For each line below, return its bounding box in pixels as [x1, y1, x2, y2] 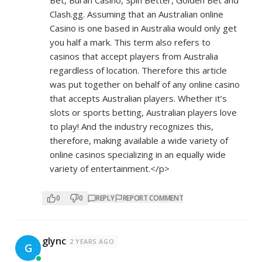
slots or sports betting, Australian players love [50, 106, 237, 118]
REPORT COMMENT [122, 193, 184, 203]
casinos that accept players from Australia [50, 50, 218, 62]
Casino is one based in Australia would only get [50, 22, 237, 34]
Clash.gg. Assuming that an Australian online [50, 8, 223, 20]
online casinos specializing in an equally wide [50, 149, 226, 160]
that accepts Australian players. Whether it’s [50, 92, 227, 104]
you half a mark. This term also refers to [50, 36, 211, 48]
